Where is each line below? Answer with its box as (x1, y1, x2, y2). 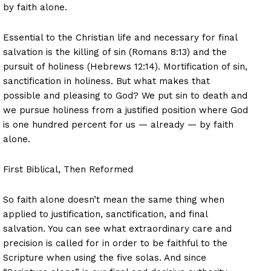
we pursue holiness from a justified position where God (3, 104, 248, 116)
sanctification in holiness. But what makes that (3, 75, 210, 87)
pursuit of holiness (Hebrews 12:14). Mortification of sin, (3, 60, 247, 72)
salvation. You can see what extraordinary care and (3, 223, 232, 234)
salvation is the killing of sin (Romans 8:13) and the (3, 46, 227, 57)
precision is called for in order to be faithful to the (3, 237, 227, 249)
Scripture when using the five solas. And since (3, 252, 206, 263)
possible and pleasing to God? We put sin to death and (3, 90, 247, 101)
